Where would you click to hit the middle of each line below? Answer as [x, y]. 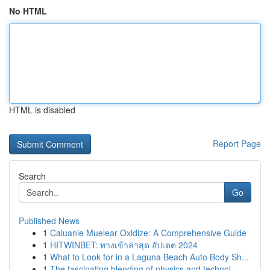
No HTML [28, 11]
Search [32, 176]
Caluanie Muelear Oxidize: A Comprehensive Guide [148, 233]
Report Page [237, 143]
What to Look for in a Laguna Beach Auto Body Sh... [149, 257]
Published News [49, 221]
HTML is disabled [42, 110]
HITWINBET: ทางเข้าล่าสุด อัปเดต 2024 [124, 245]
